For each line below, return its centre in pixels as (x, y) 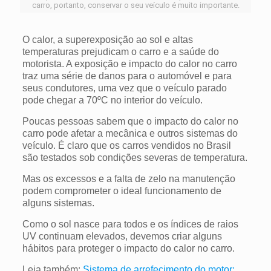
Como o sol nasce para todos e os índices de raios (130, 224)
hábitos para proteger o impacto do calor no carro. (128, 248)
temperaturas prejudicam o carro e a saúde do (120, 51)
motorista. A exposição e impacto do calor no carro (129, 64)
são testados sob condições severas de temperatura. (135, 157)
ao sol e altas (163, 39)
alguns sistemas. (58, 203)
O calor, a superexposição (78, 39)
